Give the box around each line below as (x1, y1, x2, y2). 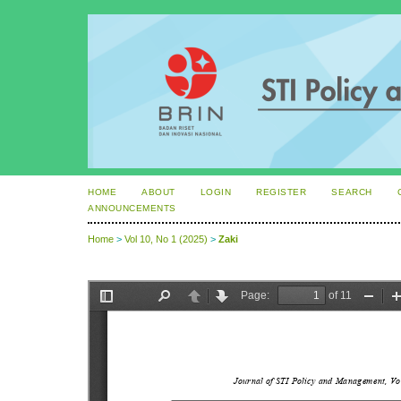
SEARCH (331, 187, 372, 197)
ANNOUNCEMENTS (88, 203, 176, 213)
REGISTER (256, 187, 307, 197)
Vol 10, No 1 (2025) (124, 234, 208, 245)
